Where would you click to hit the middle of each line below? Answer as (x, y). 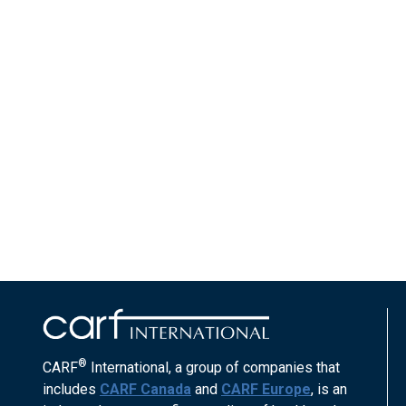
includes (71, 389)
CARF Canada (145, 389)
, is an (329, 389)
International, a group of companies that (213, 367)
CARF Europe (266, 389)
